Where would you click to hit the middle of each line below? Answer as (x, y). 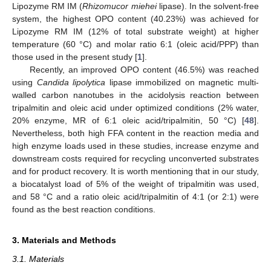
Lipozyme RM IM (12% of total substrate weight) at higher (135, 31)
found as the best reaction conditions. (84, 209)
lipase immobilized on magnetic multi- (182, 82)
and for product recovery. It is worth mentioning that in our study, (135, 171)
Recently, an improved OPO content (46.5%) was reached (144, 69)
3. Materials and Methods (64, 240)
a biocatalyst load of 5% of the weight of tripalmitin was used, (135, 184)
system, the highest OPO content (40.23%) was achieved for (135, 18)
